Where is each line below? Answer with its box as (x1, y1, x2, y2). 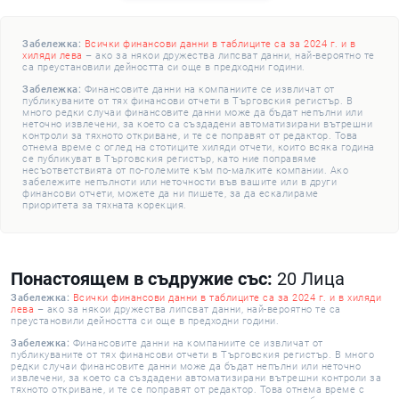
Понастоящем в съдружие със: (11, 268, 277, 290)
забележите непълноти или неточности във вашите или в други (22, 176, 337, 189)
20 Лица (277, 268, 345, 290)
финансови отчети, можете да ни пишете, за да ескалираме (22, 188, 319, 200)
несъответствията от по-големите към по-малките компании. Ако (22, 165, 348, 177)
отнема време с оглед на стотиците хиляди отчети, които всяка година (22, 142, 375, 154)
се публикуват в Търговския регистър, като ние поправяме (22, 153, 317, 166)
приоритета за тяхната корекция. (22, 199, 187, 212)
